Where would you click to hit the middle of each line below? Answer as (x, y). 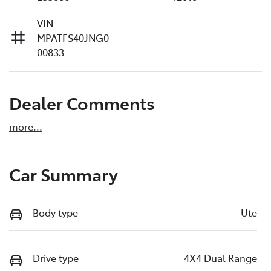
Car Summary (64, 174)
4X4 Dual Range (220, 258)
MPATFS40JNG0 (73, 37)
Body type (55, 212)
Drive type (56, 258)
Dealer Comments (82, 102)
